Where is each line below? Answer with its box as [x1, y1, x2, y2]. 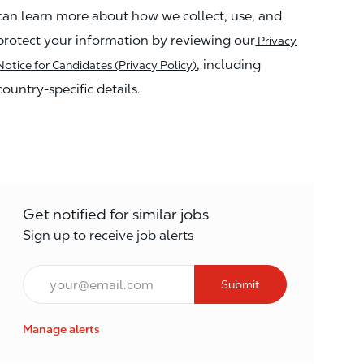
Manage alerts [23, 323, 101, 336]
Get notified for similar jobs [23, 206, 210, 223]
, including [197, 57, 262, 73]
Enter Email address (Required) [22, 266, 214, 282]
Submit [220, 278, 260, 292]
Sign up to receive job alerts [23, 227, 194, 244]
